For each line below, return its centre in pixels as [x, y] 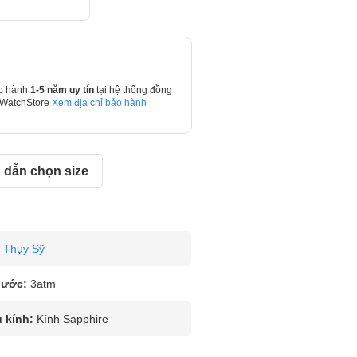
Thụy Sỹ [24, 249]
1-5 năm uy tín [63, 90]
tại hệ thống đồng [134, 90]
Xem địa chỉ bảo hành [99, 103]
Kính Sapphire [72, 319]
